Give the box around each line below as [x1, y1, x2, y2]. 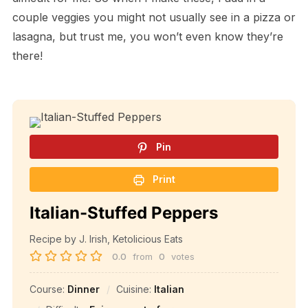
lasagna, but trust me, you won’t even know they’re [12, 29, 283, 43]
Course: [29, 283, 67, 296]
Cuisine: [115, 283, 154, 296]
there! [12, 48, 43, 63]
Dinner [67, 283, 100, 296]
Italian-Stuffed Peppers [29, 203, 218, 223]
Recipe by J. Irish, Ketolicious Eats [29, 233, 183, 245]
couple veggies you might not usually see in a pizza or [12, 10, 296, 24]
